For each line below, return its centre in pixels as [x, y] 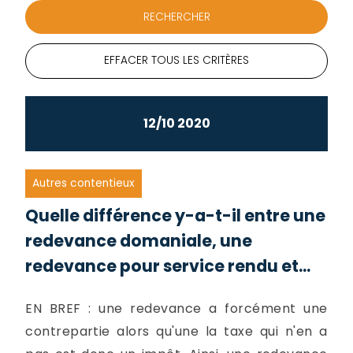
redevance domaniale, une [139, 240]
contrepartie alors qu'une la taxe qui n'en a [176, 331]
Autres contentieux [84, 184]
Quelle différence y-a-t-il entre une [176, 215]
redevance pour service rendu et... [168, 266]
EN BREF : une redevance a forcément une [176, 308]
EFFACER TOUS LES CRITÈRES [176, 61]
